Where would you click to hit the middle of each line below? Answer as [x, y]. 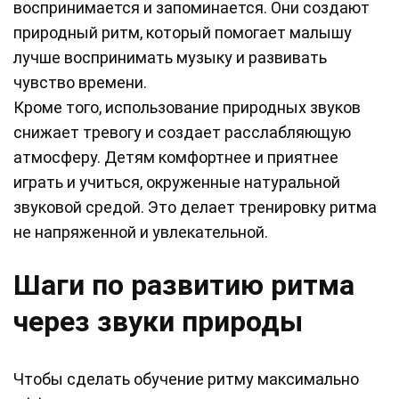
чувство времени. [80, 83]
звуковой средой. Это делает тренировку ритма [195, 208]
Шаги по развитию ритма [184, 285]
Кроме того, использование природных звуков [187, 108]
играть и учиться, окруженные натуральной [177, 183]
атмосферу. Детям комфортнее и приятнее [176, 158]
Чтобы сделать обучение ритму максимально [186, 379]
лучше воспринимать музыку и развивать [170, 58]
